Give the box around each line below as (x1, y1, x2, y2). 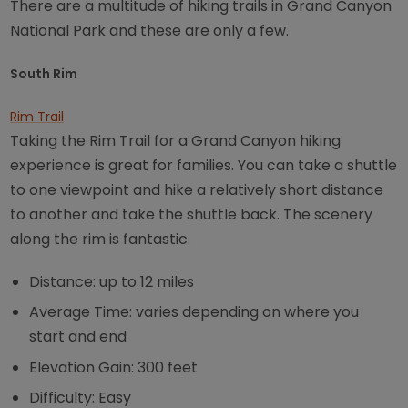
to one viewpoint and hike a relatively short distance (10, 178, 384, 200)
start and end (29, 326, 127, 348)
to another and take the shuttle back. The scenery (10, 203, 373, 225)
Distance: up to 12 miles (29, 270, 195, 292)
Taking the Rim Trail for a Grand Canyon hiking (10, 129, 342, 151)
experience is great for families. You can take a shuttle (10, 154, 398, 176)
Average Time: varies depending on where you (29, 301, 360, 323)
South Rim (10, 64, 78, 83)
